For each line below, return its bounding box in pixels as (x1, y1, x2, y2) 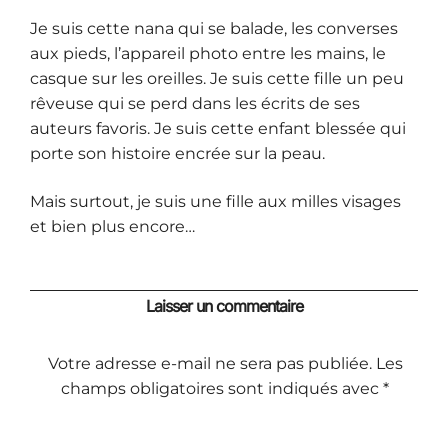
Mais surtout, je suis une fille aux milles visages (30, 191, 401, 211)
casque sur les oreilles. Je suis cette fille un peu (30, 69, 404, 89)
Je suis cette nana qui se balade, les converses (30, 19, 398, 39)
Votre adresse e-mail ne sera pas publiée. (47, 354, 372, 374)
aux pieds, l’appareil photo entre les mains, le (30, 44, 386, 64)
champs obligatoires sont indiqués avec (61, 379, 384, 399)
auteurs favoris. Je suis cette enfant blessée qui (30, 119, 406, 139)
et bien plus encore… (30, 216, 195, 236)
